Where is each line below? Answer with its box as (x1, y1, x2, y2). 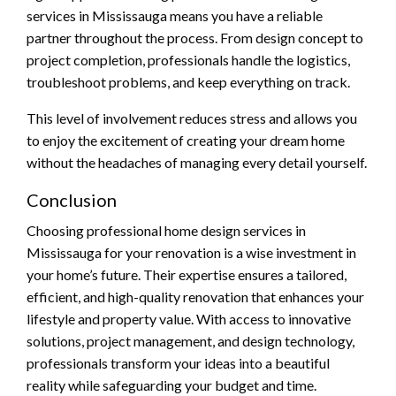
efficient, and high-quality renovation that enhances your (27, 287, 364, 305)
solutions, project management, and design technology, (27, 331, 354, 349)
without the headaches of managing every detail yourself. (27, 153, 367, 171)
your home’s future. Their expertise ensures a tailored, (27, 265, 346, 283)
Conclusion (27, 188, 117, 210)
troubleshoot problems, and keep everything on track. (27, 72, 350, 90)
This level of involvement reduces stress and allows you (27, 109, 357, 126)
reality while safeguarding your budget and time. (27, 376, 316, 393)
